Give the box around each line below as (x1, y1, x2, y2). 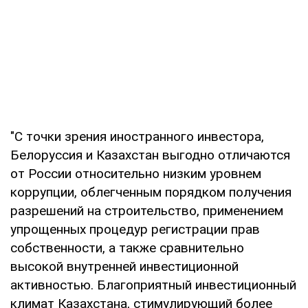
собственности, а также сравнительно (10, 239, 244, 256)
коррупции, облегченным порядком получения (10, 184, 291, 200)
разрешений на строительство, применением (10, 202, 283, 219)
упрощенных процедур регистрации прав (10, 221, 260, 237)
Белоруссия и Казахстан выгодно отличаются (10, 146, 290, 163)
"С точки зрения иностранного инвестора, (10, 128, 264, 144)
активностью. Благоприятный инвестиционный (10, 276, 296, 293)
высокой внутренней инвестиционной (10, 258, 239, 274)
